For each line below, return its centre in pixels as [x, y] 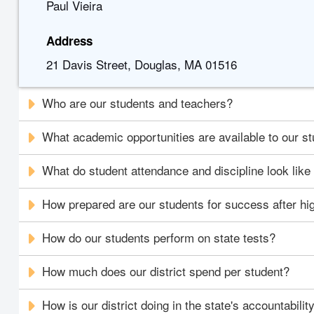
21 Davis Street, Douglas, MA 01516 [141, 64]
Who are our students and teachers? [138, 103]
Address [69, 41]
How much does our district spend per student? [166, 271]
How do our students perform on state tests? [159, 237]
